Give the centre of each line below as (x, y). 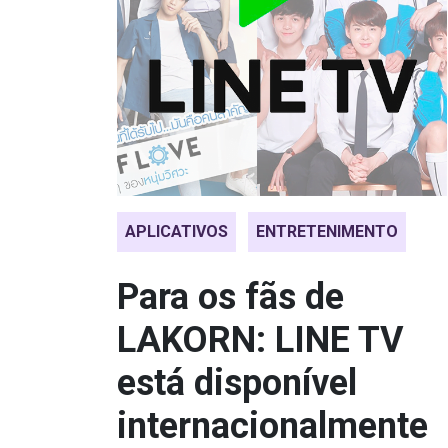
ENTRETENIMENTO (327, 231)
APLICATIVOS (176, 231)
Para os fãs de (230, 297)
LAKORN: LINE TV (260, 340)
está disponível (237, 383)
